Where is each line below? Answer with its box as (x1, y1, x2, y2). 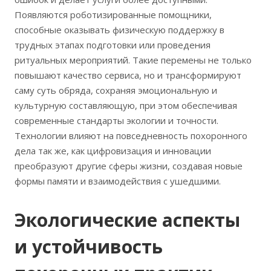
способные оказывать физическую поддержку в (15, 24, 224, 36)
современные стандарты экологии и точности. (15, 114, 218, 127)
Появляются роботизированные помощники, (15, 8, 212, 21)
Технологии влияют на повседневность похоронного (15, 129, 247, 142)
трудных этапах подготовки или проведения (15, 39, 211, 51)
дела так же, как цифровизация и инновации (15, 145, 211, 157)
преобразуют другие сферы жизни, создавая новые (15, 160, 243, 172)
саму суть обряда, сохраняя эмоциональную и (15, 84, 217, 97)
